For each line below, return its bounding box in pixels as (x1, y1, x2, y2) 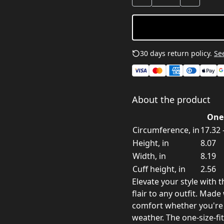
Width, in (132, 150, 166, 161)
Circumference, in (132, 124, 199, 135)
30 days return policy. (140, 48, 212, 58)
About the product (132, 93, 210, 105)
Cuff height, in (132, 163, 185, 174)
